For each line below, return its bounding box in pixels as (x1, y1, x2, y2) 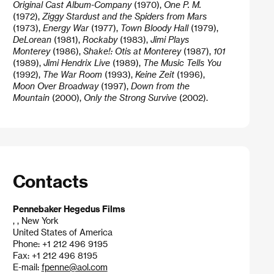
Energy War (42, 23, 89, 34)
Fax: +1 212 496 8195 (12, 250, 97, 261)
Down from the (130, 81, 190, 92)
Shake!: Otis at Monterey (83, 46, 181, 57)
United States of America (12, 226, 113, 237)
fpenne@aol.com (41, 261, 108, 272)
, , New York (12, 215, 59, 226)
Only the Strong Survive (83, 92, 177, 103)
